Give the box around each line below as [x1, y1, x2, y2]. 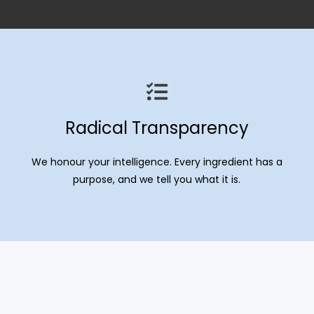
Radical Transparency [64, 116, 249, 139]
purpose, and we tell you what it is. [73, 172, 241, 186]
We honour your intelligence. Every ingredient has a [31, 155, 282, 169]
